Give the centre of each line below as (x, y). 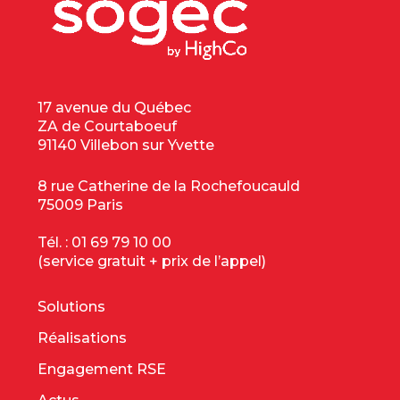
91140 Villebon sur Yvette (126, 145)
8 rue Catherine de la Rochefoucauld (169, 186)
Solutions (72, 306)
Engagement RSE (102, 369)
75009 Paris (81, 204)
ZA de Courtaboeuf (108, 126)
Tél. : (55, 242)
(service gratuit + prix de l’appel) (152, 261)
